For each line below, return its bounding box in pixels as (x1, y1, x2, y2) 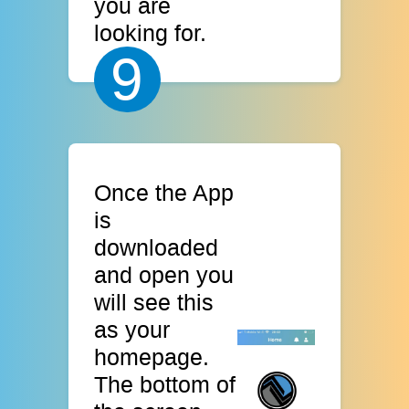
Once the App (94, 180, 235, 206)
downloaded (94, 235, 219, 261)
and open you (94, 262, 235, 288)
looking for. (94, 19, 207, 46)
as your (94, 317, 171, 343)
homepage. (94, 344, 210, 371)
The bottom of (94, 372, 236, 398)
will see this (94, 289, 215, 316)
